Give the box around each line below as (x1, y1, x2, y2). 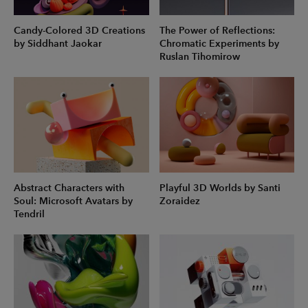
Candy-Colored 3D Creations (14, 25, 145, 37)
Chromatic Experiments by (159, 38, 279, 50)
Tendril (14, 208, 45, 220)
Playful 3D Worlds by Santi (159, 181, 280, 194)
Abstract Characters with (14, 181, 124, 194)
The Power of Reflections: (159, 25, 275, 37)
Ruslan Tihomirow (159, 51, 240, 63)
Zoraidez (159, 195, 200, 207)
